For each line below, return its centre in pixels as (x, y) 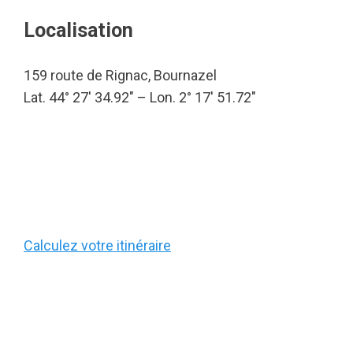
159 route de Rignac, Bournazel (120, 75)
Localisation (78, 30)
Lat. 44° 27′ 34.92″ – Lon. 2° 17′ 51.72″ (140, 97)
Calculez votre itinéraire (97, 245)
